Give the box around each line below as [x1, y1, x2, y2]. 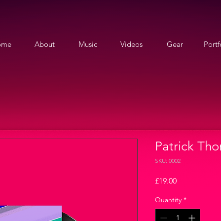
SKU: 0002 [155, 157, 181, 165]
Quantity [155, 195, 182, 205]
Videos [120, 39, 143, 49]
